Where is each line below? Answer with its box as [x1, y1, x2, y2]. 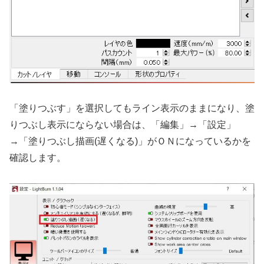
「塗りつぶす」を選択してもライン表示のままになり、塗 [9, 103, 255, 113]
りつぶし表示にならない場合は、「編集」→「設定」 [9, 119, 236, 130]
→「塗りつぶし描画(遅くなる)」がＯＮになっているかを [9, 136, 251, 146]
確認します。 [9, 152, 66, 163]
